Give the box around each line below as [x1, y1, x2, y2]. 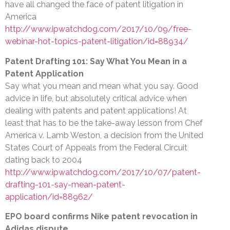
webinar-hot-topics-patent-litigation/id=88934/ [5, 36, 188, 47]
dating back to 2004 [5, 155, 82, 165]
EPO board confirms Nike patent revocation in [5, 212, 198, 222]
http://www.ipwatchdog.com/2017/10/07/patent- [5, 167, 201, 177]
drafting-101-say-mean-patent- [5, 179, 125, 189]
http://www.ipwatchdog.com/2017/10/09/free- [5, 24, 191, 34]
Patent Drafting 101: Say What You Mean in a [5, 56, 187, 66]
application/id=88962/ [5, 191, 93, 202]
